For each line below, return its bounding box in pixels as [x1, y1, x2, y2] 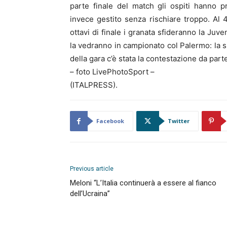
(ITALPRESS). [70, 80, 118, 90]
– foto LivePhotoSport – [70, 67, 155, 77]
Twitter [168, 117, 190, 125]
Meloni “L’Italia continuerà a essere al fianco [70, 178, 216, 187]
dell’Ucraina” [70, 189, 110, 198]
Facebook [96, 117, 124, 125]
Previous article [70, 165, 113, 172]
